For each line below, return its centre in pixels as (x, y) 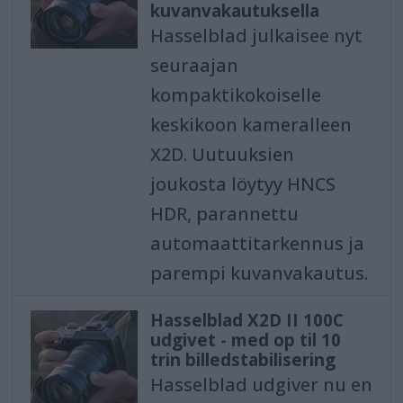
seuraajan (194, 66)
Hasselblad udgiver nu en (261, 385)
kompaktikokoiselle (235, 95)
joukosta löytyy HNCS (242, 184)
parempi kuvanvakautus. (259, 273)
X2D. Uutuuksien (222, 155)
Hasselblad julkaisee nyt (256, 36)
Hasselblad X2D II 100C (246, 321)
